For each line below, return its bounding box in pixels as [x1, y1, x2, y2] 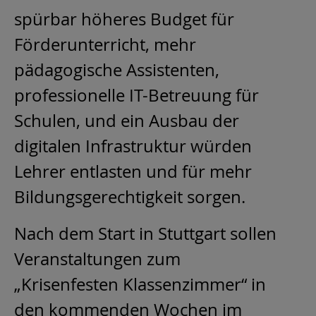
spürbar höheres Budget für [14, 8, 234, 31]
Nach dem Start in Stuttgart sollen [14, 222, 276, 245]
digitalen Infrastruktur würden [14, 135, 252, 158]
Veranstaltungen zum [14, 248, 181, 271]
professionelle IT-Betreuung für [14, 84, 259, 107]
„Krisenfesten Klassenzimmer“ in [14, 273, 266, 296]
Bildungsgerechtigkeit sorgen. [14, 186, 245, 209]
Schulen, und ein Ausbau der [14, 109, 239, 133]
